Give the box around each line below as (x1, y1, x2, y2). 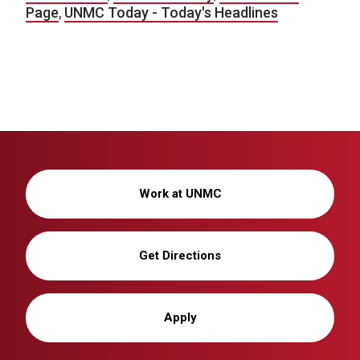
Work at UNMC (138, 186, 222, 202)
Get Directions (139, 248, 221, 264)
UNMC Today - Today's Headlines (64, 4, 278, 22)
